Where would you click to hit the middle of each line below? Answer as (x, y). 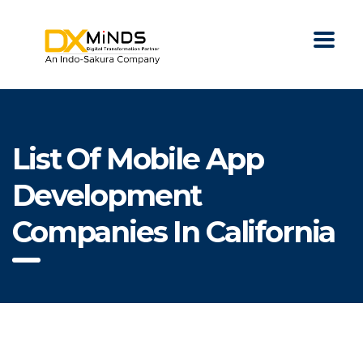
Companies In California (174, 232)
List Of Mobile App (138, 159)
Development (107, 196)
